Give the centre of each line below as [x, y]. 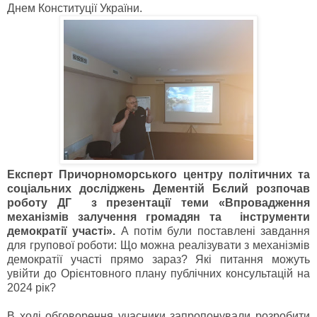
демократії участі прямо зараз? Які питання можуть [158, 260]
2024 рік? [33, 288]
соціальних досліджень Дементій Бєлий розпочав [158, 189]
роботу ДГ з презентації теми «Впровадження [158, 203]
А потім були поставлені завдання [215, 231]
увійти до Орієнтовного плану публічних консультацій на [158, 274]
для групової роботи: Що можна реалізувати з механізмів [158, 246]
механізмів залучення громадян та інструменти [158, 217]
